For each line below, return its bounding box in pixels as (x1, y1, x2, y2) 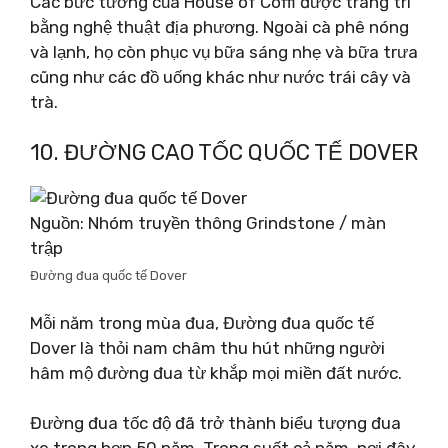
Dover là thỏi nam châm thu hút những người (30, 337, 385, 358)
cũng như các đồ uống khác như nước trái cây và (30, 66, 411, 87)
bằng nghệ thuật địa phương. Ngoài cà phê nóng (30, 16, 409, 37)
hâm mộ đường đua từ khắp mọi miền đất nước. (30, 362, 402, 383)
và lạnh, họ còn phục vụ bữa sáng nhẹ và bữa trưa (30, 41, 418, 62)
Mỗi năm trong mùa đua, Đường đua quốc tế (30, 312, 374, 333)
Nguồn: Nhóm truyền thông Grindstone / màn (30, 213, 386, 233)
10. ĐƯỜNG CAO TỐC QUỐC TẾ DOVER (30, 139, 418, 166)
